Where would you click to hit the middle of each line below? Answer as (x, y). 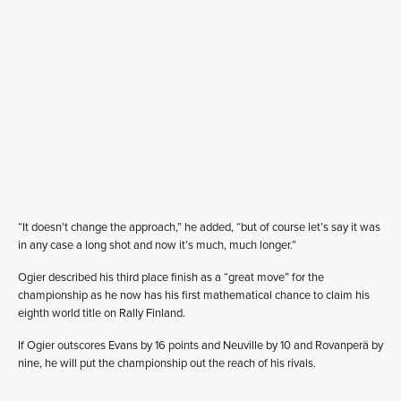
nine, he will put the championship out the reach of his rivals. (167, 363)
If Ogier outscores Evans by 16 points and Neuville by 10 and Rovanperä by (200, 346)
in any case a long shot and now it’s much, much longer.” (157, 245)
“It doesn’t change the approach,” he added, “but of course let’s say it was (199, 227)
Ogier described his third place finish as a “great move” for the (171, 277)
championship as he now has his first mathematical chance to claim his (194, 295)
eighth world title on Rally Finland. (102, 313)
